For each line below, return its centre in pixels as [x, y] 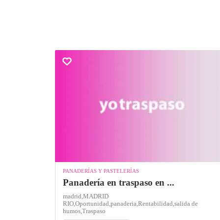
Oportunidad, [93, 203]
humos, [72, 211]
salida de [186, 203]
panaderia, [124, 203]
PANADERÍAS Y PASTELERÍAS [101, 171]
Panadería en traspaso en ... [119, 182]
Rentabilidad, [156, 203]
